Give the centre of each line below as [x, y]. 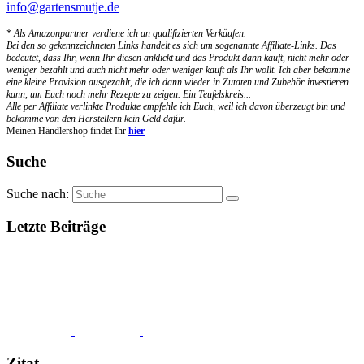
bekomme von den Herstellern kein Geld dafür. [96, 119]
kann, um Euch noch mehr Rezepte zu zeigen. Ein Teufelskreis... [129, 95]
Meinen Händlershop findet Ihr [67, 131]
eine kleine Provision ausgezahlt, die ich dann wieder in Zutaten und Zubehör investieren [178, 82]
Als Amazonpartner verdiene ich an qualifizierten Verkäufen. [129, 34]
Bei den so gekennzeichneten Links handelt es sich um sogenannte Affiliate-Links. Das [171, 46]
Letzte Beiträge [56, 227]
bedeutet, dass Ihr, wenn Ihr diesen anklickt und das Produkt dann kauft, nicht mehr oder [178, 58]
